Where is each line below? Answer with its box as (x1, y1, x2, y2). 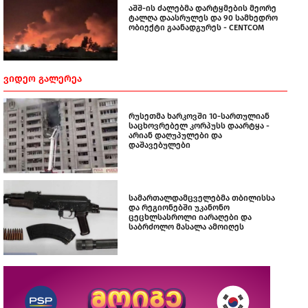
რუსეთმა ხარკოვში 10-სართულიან (129, 111, 269, 121)
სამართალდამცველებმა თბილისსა (129, 192, 275, 203)
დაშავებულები (129, 140, 190, 150)
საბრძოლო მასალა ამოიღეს (129, 221, 244, 232)
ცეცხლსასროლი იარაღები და (129, 212, 252, 222)
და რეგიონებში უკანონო (129, 202, 230, 212)
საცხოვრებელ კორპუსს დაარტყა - (129, 120, 269, 131)
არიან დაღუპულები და (129, 130, 222, 140)
